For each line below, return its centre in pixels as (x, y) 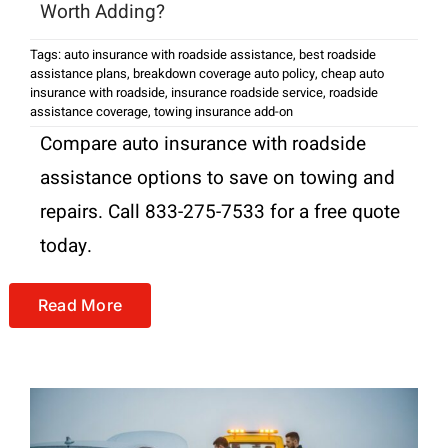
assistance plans (78, 73)
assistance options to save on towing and (217, 177)
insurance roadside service (246, 92)
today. (65, 245)
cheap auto (352, 73)
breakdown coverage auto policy (223, 73)
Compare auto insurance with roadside (202, 143)
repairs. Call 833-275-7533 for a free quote (219, 211)
